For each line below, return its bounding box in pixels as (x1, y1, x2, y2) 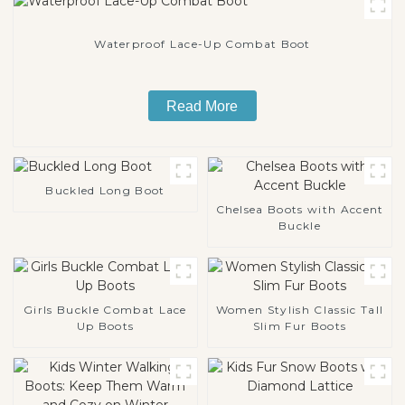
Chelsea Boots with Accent (215, 202, 384, 216)
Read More (166, 98, 239, 114)
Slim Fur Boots (252, 318, 347, 333)
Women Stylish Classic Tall (215, 302, 384, 316)
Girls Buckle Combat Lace (24, 302, 187, 316)
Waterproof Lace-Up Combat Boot (94, 37, 311, 52)
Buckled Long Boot (45, 183, 165, 197)
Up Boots (76, 318, 135, 333)
